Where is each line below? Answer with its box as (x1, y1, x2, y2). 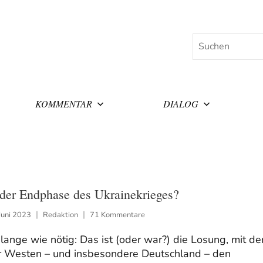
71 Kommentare (89, 209, 145, 220)
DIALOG (163, 97, 199, 110)
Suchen (191, 34, 223, 48)
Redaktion (42, 209, 78, 220)
